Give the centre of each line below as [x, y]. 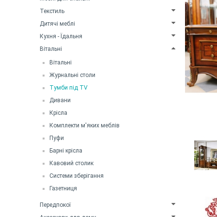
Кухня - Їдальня [61, 36]
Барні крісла [66, 150]
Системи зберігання [77, 176]
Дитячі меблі [57, 23]
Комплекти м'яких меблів [85, 125]
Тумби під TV [69, 87]
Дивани [60, 100]
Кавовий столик [71, 163]
